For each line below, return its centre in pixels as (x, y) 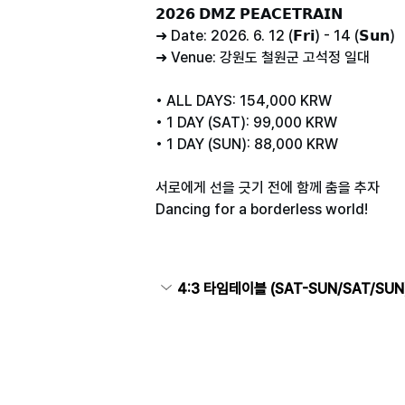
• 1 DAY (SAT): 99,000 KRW (246, 123)
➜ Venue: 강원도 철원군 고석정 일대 (263, 58)
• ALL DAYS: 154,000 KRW (244, 101)
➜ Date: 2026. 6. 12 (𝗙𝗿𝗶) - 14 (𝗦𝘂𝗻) (275, 36)
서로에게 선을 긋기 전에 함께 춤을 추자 (268, 188)
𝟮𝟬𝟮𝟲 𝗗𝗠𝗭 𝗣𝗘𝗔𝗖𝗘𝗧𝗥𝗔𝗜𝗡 (249, 14)
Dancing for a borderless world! (262, 210)
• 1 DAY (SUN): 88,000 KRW (247, 145)
